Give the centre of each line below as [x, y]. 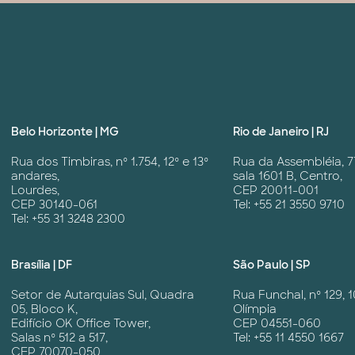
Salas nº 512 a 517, [59, 338]
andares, [35, 176]
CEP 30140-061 [54, 205]
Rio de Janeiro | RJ [281, 132]
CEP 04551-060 [277, 324]
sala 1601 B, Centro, [288, 176]
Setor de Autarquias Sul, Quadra [103, 295]
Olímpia [255, 309]
